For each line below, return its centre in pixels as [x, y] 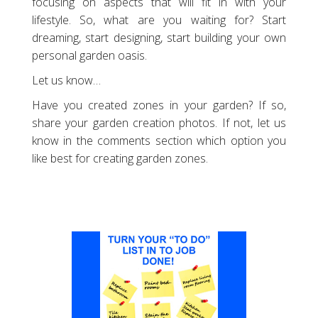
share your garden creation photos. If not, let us [159, 122]
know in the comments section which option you [159, 140]
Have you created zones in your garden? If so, [159, 105]
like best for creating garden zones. [120, 158]
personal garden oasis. [89, 55]
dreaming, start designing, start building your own [159, 37]
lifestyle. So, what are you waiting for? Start [159, 20]
